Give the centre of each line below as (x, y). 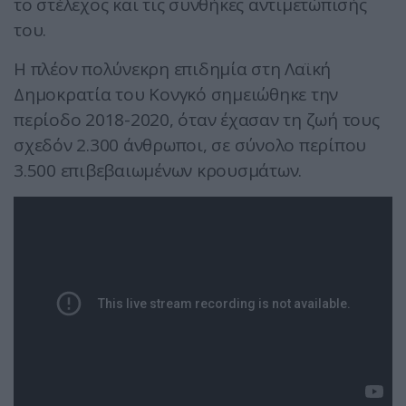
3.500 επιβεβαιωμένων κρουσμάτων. (158, 171)
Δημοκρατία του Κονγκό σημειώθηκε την (176, 95)
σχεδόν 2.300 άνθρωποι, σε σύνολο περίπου (190, 145)
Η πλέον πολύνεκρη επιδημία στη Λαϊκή (172, 69)
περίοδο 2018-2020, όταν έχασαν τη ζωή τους (197, 120)
